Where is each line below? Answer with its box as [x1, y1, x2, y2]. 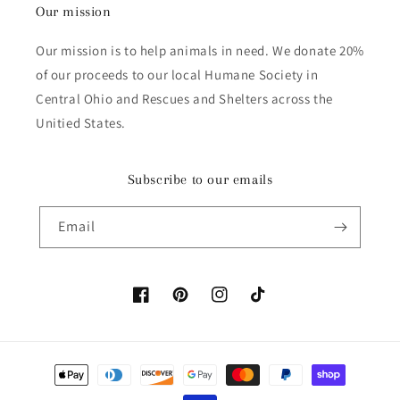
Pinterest [171, 296, 225, 312]
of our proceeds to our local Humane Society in [36, 66, 319, 83]
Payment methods [30, 358, 137, 375]
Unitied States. [36, 114, 126, 131]
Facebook [132, 296, 188, 312]
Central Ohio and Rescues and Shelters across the [36, 90, 333, 107]
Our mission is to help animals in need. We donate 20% [36, 42, 364, 59]
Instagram [211, 296, 271, 312]
